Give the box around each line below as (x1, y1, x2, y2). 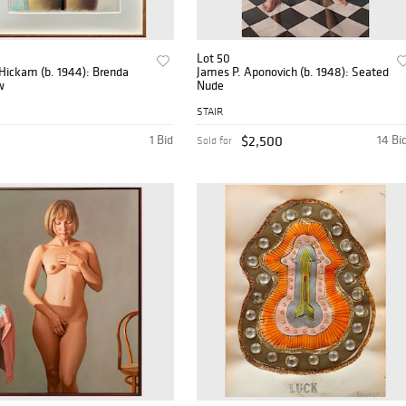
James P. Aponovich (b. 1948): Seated (197, 63, 390, 81)
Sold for (197, 134, 233, 148)
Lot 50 (197, 50, 231, 67)
